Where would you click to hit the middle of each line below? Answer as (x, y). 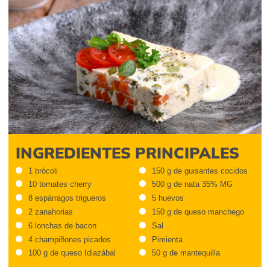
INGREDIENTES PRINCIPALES (127, 152)
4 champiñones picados (70, 239)
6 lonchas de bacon (62, 225)
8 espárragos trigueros (67, 198)
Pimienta (167, 239)
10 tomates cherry (60, 184)
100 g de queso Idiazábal (72, 253)
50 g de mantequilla (186, 253)
